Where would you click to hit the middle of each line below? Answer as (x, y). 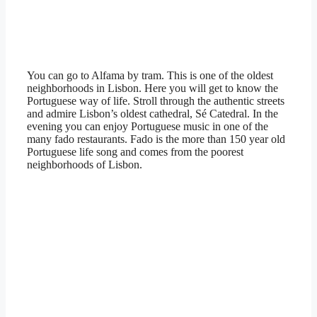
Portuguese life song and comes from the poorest (135, 151)
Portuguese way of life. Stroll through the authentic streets (156, 100)
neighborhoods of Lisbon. (85, 164)
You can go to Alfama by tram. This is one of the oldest (150, 75)
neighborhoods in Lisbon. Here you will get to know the (152, 88)
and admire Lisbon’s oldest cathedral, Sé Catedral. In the (152, 113)
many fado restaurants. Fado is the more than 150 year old (156, 139)
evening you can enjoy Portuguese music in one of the (148, 126)
